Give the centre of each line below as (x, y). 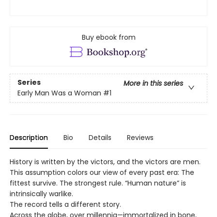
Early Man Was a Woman (59, 93)
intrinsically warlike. (42, 194)
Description (29, 138)
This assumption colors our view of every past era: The (102, 173)
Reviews (140, 138)
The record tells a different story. (66, 205)
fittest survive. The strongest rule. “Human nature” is (98, 183)
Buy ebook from (108, 37)
